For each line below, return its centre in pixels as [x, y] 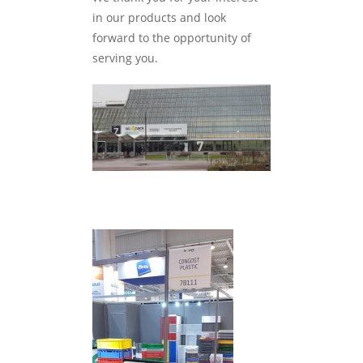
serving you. [125, 58]
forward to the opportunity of [172, 37]
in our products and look [159, 17]
